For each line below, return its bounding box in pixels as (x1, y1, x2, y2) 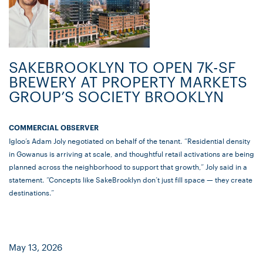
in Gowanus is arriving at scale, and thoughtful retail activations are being (9, 148, 254, 159)
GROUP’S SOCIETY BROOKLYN (9, 86, 224, 106)
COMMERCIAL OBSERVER (9, 122, 99, 133)
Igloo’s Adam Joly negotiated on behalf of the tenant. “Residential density (9, 135, 250, 146)
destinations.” (9, 187, 54, 198)
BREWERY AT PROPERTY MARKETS (9, 72, 247, 92)
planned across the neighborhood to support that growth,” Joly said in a (9, 161, 247, 172)
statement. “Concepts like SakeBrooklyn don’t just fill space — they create (9, 174, 252, 185)
